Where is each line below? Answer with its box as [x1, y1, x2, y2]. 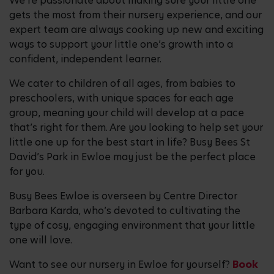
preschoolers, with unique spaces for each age [9, 91, 234, 105]
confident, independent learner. [9, 51, 166, 66]
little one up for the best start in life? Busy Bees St [9, 135, 250, 149]
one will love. [9, 232, 77, 247]
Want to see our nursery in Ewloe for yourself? [9, 257, 232, 272]
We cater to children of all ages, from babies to [9, 76, 235, 91]
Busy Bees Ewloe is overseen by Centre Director [9, 188, 237, 203]
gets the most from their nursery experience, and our [9, 7, 262, 22]
